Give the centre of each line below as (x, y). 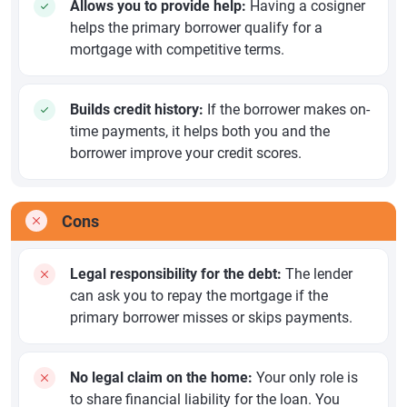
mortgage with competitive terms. (177, 50)
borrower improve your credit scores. (186, 153)
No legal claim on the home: (161, 377)
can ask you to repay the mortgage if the (199, 296)
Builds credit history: (137, 109)
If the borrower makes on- (287, 109)
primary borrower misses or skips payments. (211, 318)
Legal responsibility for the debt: (176, 274)
